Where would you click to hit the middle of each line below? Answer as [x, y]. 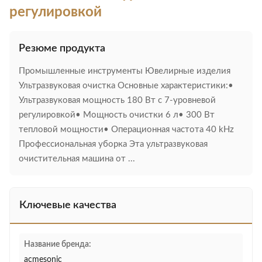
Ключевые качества [68, 205]
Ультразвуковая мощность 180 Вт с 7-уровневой [117, 100]
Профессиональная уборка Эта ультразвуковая [113, 144]
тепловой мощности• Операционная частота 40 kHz [126, 130]
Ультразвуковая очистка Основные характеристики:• [126, 86]
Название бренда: [58, 244]
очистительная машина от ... [77, 159]
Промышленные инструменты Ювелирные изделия [125, 71]
